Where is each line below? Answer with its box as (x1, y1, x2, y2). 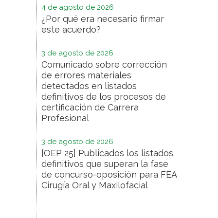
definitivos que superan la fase (41, 159, 168, 169)
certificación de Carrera (41, 102, 139, 113)
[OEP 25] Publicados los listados (41, 148, 173, 159)
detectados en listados (41, 81, 137, 91)
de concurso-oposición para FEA (41, 169, 177, 180)
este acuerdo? (41, 24, 101, 35)
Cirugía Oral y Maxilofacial (41, 180, 148, 191)
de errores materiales (41, 70, 131, 81)
